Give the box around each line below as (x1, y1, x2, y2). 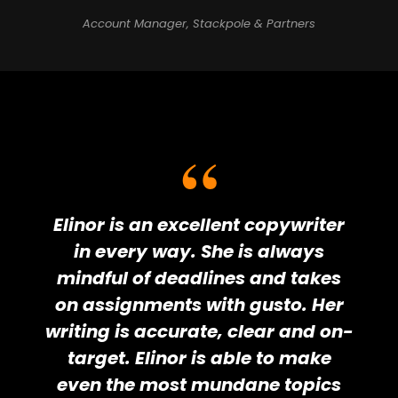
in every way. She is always (74, 239, 324, 265)
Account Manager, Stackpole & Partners (83, 15, 315, 33)
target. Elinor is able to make (67, 346, 331, 371)
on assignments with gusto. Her (54, 292, 344, 318)
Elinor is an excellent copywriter (53, 212, 345, 238)
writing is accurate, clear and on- (44, 319, 354, 345)
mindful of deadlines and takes (57, 266, 341, 291)
